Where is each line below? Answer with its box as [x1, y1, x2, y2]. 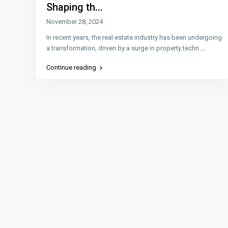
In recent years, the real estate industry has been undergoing [46, 33, 222, 41]
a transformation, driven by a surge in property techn [46, 44, 201, 52]
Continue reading [46, 63, 96, 71]
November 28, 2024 [46, 17, 103, 25]
